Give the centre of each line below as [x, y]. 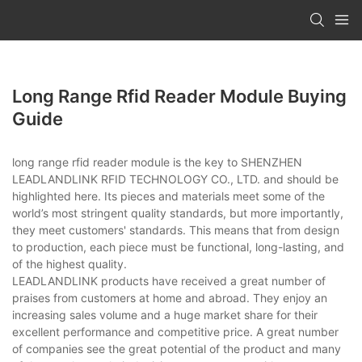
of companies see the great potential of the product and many [177, 348]
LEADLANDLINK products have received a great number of [169, 280]
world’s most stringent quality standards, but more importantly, [178, 213]
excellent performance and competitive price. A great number [175, 331]
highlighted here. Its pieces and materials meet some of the [168, 196]
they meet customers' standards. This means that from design [176, 229]
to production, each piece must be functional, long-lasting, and [178, 246]
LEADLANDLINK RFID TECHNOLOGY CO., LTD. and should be [175, 179]
